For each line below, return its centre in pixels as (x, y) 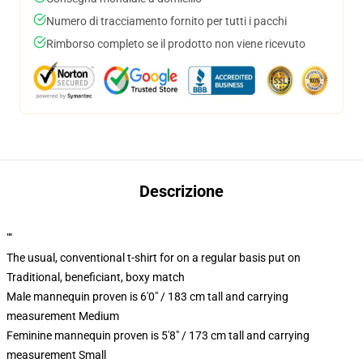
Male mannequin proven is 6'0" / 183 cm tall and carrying (147, 297)
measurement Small (56, 355)
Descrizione (181, 191)
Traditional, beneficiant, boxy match (96, 277)
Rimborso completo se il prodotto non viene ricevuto (176, 44)
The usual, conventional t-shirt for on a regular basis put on (154, 258)
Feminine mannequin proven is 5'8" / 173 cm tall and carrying (158, 335)
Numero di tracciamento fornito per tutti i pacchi (167, 21)
